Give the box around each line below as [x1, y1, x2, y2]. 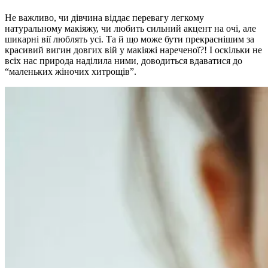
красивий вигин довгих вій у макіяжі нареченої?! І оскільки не [5, 44, 262, 55]
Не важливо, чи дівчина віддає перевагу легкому [5, 12, 204, 23]
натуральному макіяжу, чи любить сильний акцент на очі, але [5, 23, 256, 33]
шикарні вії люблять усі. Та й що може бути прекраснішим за [5, 33, 254, 44]
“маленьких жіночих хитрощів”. [5, 66, 136, 77]
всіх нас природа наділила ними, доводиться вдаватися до [5, 55, 242, 66]
